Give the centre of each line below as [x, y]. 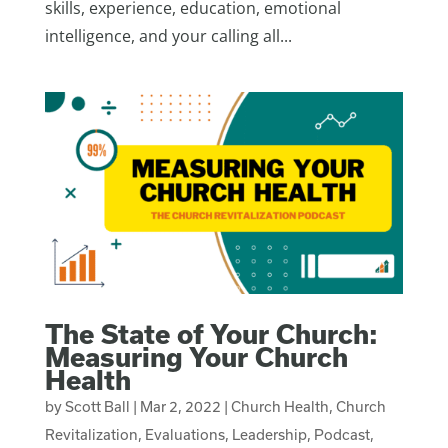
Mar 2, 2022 [180, 406]
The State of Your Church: [211, 333]
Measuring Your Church [196, 356]
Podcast [341, 434]
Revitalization [91, 434]
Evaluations [184, 434]
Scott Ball [97, 406]
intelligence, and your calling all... [168, 36]
